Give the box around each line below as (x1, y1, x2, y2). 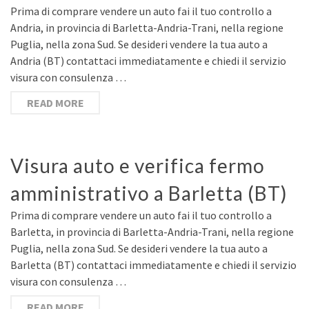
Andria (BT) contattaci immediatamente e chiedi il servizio (10, 54, 286, 68)
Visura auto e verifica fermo (10, 154, 265, 177)
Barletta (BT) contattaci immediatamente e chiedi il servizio (10, 258, 297, 272)
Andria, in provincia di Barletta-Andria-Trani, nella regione (10, 21, 283, 34)
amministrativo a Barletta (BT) (10, 181, 288, 205)
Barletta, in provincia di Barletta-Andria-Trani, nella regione (10, 225, 294, 239)
